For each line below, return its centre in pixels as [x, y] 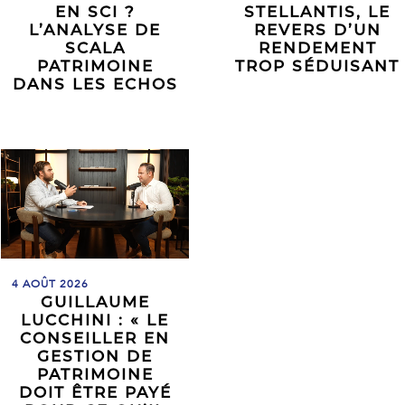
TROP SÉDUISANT [317, 66]
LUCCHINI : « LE [95, 320]
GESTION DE [95, 357]
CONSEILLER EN [95, 339]
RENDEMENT [317, 48]
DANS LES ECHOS [95, 85]
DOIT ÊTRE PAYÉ [95, 393]
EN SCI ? [95, 12]
